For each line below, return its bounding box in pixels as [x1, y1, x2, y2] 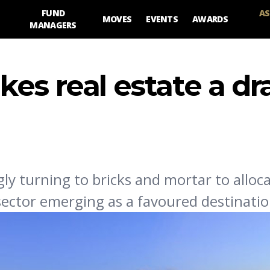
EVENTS [146, 13, 178, 25]
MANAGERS [30, 19, 77, 31]
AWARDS [192, 13, 228, 25]
